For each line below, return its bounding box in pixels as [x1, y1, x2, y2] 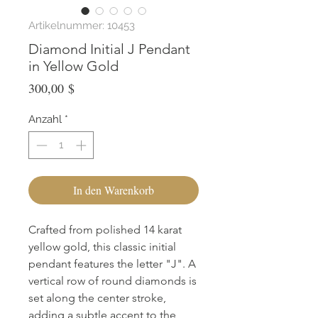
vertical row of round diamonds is [28, 273, 197, 287]
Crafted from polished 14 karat [28, 222, 182, 236]
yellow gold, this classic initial [28, 239, 176, 253]
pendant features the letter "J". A [28, 256, 196, 270]
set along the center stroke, [28, 290, 166, 305]
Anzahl [28, 113, 62, 126]
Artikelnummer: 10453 [28, 19, 135, 33]
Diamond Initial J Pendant [28, 40, 190, 58]
